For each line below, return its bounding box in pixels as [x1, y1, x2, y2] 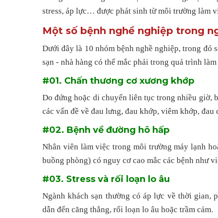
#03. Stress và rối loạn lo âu [42, 173, 170, 184]
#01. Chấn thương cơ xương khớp [42, 75, 194, 86]
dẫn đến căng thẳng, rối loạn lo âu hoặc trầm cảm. [42, 205, 213, 215]
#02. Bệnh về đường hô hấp [42, 124, 169, 135]
